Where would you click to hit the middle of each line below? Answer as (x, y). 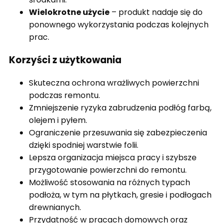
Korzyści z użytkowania (65, 60)
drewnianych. (55, 207)
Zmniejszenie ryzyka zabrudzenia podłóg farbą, (120, 108)
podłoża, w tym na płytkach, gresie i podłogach (120, 195)
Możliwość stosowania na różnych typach (110, 182)
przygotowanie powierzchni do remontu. (108, 170)
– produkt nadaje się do (156, 12)
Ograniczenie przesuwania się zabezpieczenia (118, 132)
